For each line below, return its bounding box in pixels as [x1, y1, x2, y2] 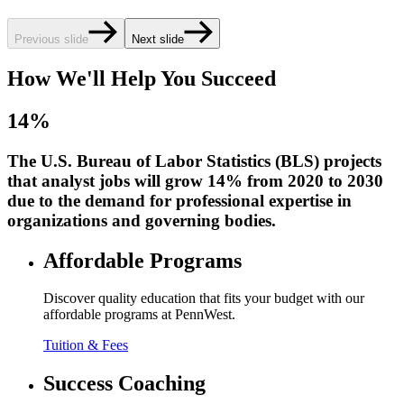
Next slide [132, 32, 184, 46]
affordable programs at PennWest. [43, 307, 235, 323]
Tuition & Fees [43, 337, 128, 353]
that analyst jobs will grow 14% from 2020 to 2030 [7, 170, 383, 190]
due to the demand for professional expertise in [7, 190, 352, 210]
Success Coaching [43, 372, 206, 396]
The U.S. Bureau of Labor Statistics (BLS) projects [7, 151, 381, 170]
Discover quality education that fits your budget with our [43, 290, 364, 307]
